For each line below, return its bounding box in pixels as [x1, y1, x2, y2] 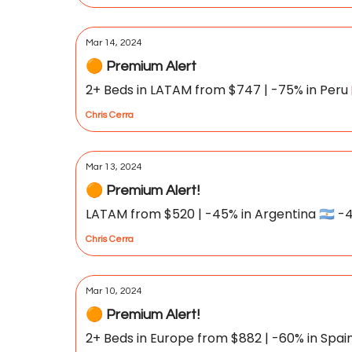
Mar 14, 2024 [86, 38, 142, 48]
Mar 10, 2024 [86, 286, 142, 296]
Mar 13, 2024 [86, 162, 142, 172]
